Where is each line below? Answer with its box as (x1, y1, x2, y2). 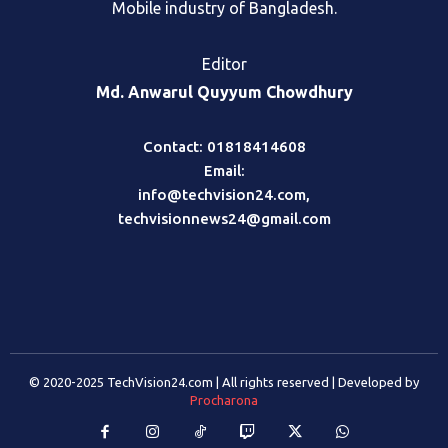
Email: (203, 161, 245, 179)
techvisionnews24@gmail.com (117, 209, 331, 227)
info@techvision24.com (138, 185, 306, 203)
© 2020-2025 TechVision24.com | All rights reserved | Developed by (29, 374, 419, 389)
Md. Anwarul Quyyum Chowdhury (95, 82, 353, 101)
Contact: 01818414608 (142, 137, 306, 155)
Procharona (190, 392, 258, 407)
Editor (201, 54, 247, 73)
